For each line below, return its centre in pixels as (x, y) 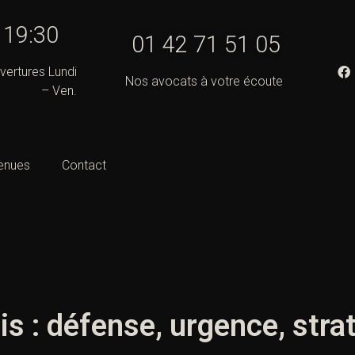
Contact (84, 166)
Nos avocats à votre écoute (204, 81)
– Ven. (59, 91)
